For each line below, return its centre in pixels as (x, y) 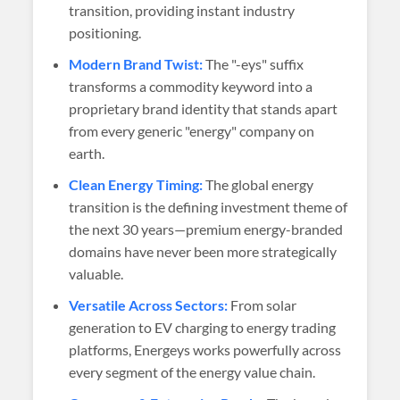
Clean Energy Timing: (136, 184)
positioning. (105, 33)
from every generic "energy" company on (192, 131)
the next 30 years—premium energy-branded (206, 229)
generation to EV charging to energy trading (203, 327)
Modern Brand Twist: (136, 64)
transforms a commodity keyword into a (191, 86)
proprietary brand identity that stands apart (204, 108)
